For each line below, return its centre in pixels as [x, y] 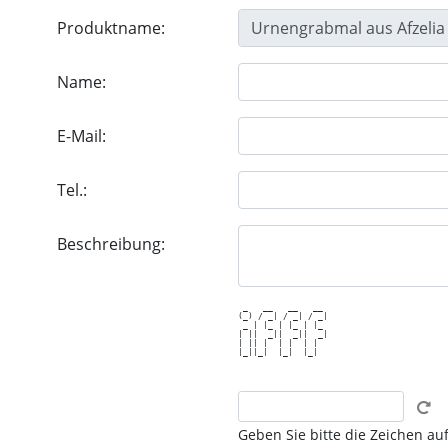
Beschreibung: [111, 244]
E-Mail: [81, 136]
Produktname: [111, 28]
